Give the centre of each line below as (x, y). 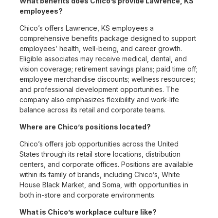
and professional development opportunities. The (99, 90)
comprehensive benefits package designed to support (108, 38)
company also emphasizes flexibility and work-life (99, 100)
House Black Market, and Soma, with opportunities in (104, 185)
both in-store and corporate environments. (88, 195)
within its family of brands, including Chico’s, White (100, 175)
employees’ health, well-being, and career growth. (101, 49)
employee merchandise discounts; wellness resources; (107, 79)
